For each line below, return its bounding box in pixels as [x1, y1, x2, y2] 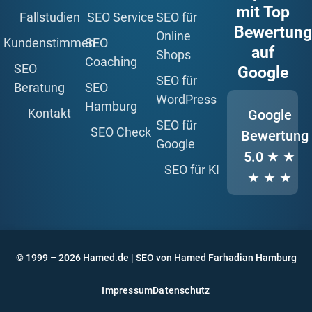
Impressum [102, 284, 153, 296]
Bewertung [241, 127, 309, 144]
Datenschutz [153, 284, 210, 296]
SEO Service [87, 9, 154, 24]
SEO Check [90, 124, 151, 139]
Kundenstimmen [3, 35, 95, 50]
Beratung [14, 79, 65, 95]
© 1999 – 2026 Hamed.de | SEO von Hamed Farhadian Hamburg [15, 251, 297, 263]
